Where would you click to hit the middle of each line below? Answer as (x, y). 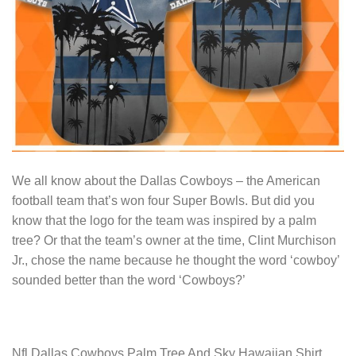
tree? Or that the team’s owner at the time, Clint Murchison (174, 240)
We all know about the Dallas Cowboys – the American (166, 181)
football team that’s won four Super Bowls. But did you (163, 201)
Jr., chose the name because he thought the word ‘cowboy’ (176, 260)
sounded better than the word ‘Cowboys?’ (129, 280)
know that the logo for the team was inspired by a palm (164, 221)
